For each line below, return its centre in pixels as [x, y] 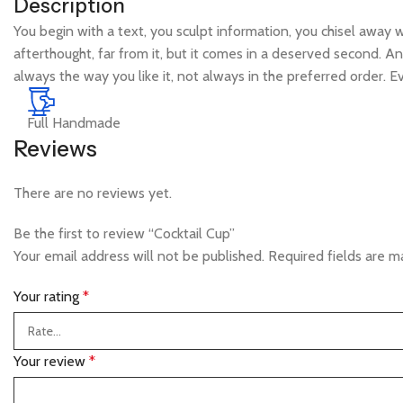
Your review [51, 361]
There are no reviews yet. [93, 193]
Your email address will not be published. [139, 256]
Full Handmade [74, 123]
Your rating [48, 296]
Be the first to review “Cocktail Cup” [124, 233]
